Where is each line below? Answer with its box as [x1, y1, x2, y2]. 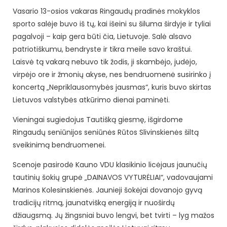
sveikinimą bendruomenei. [13, 139, 106, 150]
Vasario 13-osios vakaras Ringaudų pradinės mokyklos [13, 6, 200, 16]
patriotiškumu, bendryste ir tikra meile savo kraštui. [13, 44, 192, 54]
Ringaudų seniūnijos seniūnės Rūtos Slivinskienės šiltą [13, 127, 199, 137]
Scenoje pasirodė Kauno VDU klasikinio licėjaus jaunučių [13, 159, 207, 170]
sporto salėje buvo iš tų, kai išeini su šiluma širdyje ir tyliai [13, 18, 211, 29]
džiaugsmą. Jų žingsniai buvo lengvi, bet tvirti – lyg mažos [13, 210, 214, 220]
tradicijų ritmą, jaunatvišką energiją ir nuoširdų [13, 197, 175, 208]
